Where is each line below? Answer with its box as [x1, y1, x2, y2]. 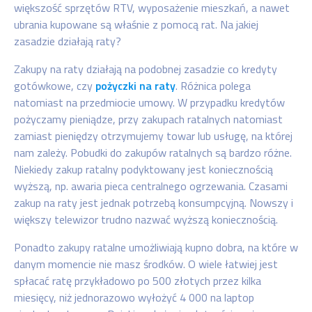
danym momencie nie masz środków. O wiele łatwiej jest [14, 256, 278, 272]
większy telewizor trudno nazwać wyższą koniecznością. [14, 211, 278, 228]
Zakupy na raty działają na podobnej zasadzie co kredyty [14, 61, 277, 77]
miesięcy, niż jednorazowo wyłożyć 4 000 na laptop [14, 289, 254, 306]
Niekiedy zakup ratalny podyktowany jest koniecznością [14, 161, 273, 178]
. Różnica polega [175, 77, 251, 94]
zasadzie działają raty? [14, 33, 121, 49]
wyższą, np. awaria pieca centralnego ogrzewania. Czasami [14, 178, 288, 194]
